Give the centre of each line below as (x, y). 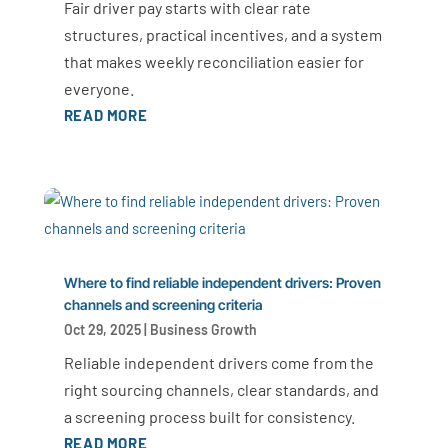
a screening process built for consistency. (209, 417)
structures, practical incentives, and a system (222, 34)
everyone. (98, 88)
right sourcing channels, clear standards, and (221, 390)
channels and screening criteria (163, 305)
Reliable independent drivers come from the (218, 363)
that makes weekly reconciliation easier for (213, 61)
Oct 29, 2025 (102, 330)
